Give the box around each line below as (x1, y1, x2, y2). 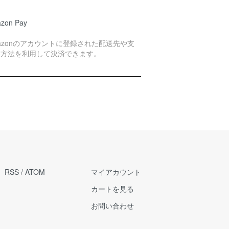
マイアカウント (91, 166, 141, 177)
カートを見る (91, 183, 134, 194)
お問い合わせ (91, 200, 134, 211)
